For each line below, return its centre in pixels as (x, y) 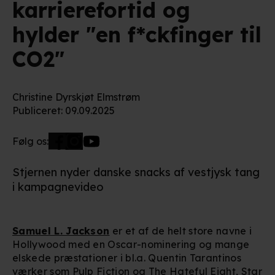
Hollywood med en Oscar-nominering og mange (131, 244)
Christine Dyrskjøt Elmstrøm (76, 97)
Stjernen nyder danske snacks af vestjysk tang (136, 172)
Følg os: (30, 141)
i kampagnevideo (58, 187)
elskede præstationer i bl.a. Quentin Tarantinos (127, 258)
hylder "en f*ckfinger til (137, 34)
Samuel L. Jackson (61, 230)
